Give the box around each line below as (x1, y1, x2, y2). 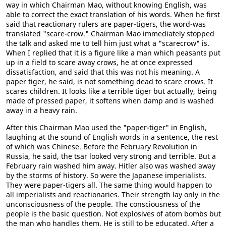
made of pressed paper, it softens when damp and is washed (6, 96, 214, 105)
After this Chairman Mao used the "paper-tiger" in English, (6, 123, 207, 132)
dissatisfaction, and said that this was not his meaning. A (6, 67, 200, 77)
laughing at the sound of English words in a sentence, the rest (6, 132, 218, 142)
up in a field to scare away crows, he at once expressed (6, 58, 193, 67)
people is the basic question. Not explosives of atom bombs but (6, 209, 221, 218)
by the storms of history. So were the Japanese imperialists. (6, 171, 207, 180)
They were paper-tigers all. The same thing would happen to (6, 180, 212, 190)
